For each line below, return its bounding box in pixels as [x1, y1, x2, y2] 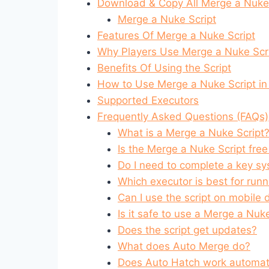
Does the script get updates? [118, 223, 257, 236]
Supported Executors [97, 94, 199, 106]
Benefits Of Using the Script [97, 61, 231, 74]
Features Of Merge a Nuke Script [97, 29, 255, 41]
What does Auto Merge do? [118, 240, 250, 252]
